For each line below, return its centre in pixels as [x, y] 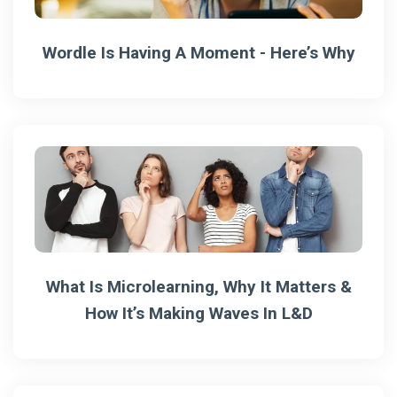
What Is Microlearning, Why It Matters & [198, 286]
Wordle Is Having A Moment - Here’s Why [198, 52]
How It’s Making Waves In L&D [198, 313]
